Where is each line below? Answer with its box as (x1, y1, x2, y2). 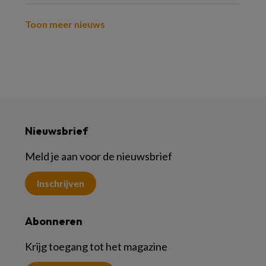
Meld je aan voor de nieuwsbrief (25, 150, 172, 163)
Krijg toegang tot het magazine (25, 240, 167, 253)
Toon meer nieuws (25, 18, 105, 30)
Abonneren (25, 214, 83, 228)
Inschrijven (37, 178, 84, 189)
